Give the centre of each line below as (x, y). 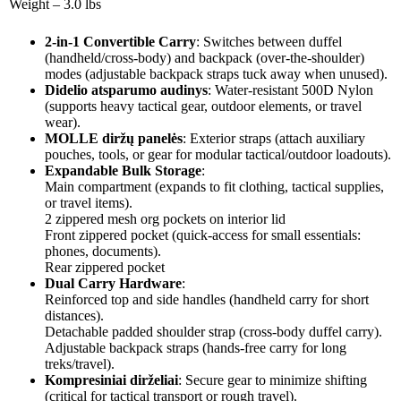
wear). (63, 122)
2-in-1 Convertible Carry (120, 41)
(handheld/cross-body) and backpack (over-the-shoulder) (205, 57)
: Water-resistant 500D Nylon (290, 90)
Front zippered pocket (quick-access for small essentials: (203, 235)
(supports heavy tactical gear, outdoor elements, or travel (203, 106)
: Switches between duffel (269, 41)
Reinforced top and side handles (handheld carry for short (207, 299)
